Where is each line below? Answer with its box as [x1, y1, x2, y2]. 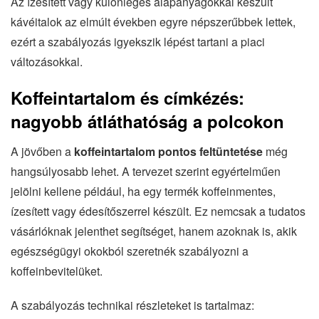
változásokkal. [11, 53, 83, 70]
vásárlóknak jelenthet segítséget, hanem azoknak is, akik [11, 222, 297, 239]
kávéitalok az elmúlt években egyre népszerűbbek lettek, [11, 13, 296, 30]
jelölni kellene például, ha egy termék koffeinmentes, [11, 182, 276, 199]
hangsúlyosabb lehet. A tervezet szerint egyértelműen [11, 162, 281, 179]
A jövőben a [11, 142, 71, 159]
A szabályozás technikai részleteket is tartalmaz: [11, 296, 254, 313]
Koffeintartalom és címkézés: [11, 85, 244, 110]
